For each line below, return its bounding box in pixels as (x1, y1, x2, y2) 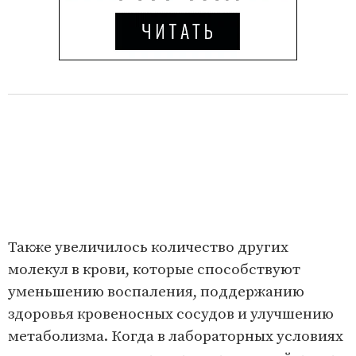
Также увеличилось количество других (8, 238, 288, 257)
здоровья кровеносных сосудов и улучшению (8, 304, 334, 323)
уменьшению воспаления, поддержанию (8, 282, 304, 301)
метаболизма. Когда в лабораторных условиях (8, 327, 343, 346)
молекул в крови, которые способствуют (8, 260, 300, 279)
